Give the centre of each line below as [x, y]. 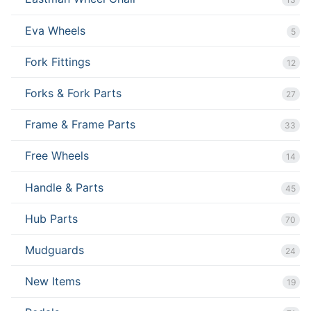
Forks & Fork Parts [73, 93]
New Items [53, 281]
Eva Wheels [55, 30]
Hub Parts [51, 218]
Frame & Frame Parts [80, 125]
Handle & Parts [64, 187]
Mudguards [54, 250]
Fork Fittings [58, 61]
